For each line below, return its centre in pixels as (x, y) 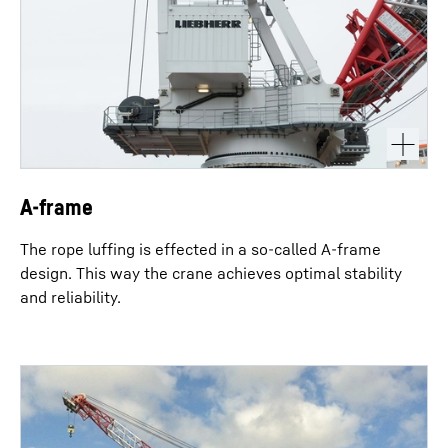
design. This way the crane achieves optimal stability (211, 273)
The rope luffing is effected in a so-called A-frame (200, 249)
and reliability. (70, 297)
